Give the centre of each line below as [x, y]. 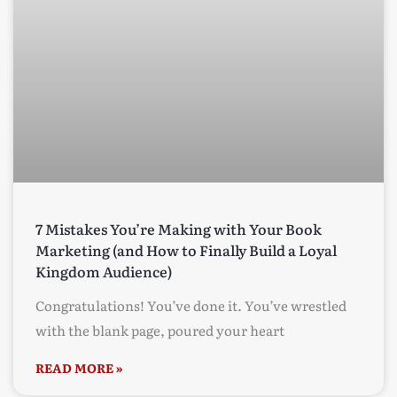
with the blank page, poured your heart [160, 331]
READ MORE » [79, 368]
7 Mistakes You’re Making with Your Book [179, 229]
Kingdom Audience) [104, 272]
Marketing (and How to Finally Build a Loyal [186, 250]
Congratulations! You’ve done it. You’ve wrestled [191, 306]
